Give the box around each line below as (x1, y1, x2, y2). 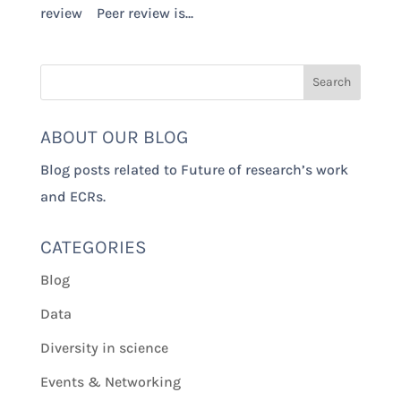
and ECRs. (39, 187, 106, 205)
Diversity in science (39, 338, 168, 356)
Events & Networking (39, 372, 181, 390)
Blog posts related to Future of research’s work (39, 160, 348, 178)
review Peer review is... (39, 4, 193, 21)
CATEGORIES (39, 235, 147, 258)
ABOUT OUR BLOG (39, 125, 189, 148)
